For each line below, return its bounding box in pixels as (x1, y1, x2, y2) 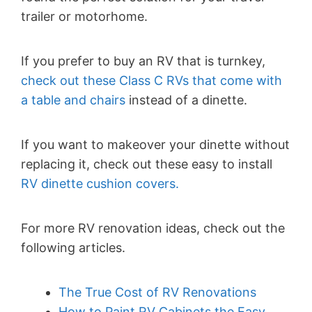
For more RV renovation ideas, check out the (21, 220, 285, 235)
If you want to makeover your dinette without (21, 136, 290, 152)
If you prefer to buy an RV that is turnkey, (21, 53, 265, 68)
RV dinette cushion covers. (21, 175, 179, 191)
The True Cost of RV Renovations (58, 284, 256, 299)
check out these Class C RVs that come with (21, 72, 282, 88)
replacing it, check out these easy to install (21, 156, 272, 171)
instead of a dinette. (125, 92, 247, 107)
